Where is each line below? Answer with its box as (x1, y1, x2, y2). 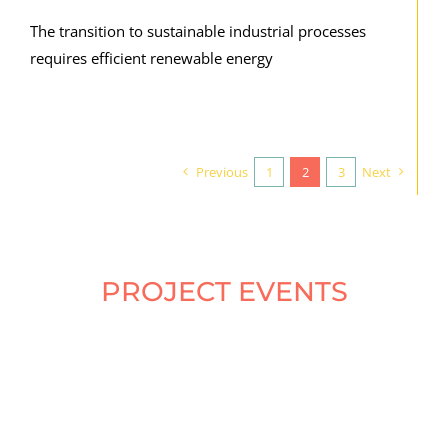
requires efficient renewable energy (29, 47, 273, 68)
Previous (196, 162, 249, 181)
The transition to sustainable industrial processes (29, 20, 366, 41)
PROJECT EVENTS (100, 274, 348, 308)
